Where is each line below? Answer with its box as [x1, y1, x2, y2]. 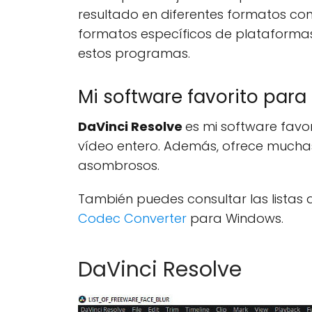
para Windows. [190, 210, 283, 227]
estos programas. [78, 45, 190, 62]
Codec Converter [78, 210, 190, 227]
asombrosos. [78, 157, 159, 174]
